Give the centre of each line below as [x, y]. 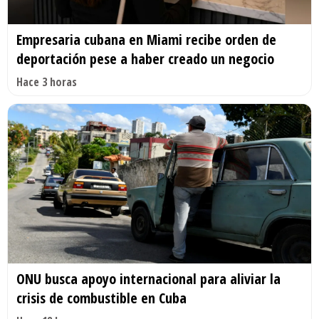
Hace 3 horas [47, 82]
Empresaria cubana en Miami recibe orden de [146, 40]
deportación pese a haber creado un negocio [145, 59]
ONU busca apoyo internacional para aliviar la [148, 278]
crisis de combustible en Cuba [101, 298]
